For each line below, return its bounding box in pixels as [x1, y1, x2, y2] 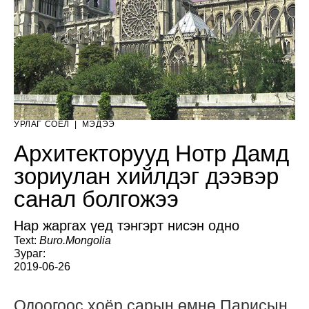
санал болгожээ [14, 186, 179, 212]
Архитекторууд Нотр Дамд [14, 140, 289, 166]
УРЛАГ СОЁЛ [14, 119, 70, 129]
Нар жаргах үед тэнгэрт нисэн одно [14, 217, 239, 233]
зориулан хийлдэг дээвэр [14, 163, 279, 189]
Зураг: [14, 247, 46, 259]
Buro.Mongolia [39, 234, 111, 246]
